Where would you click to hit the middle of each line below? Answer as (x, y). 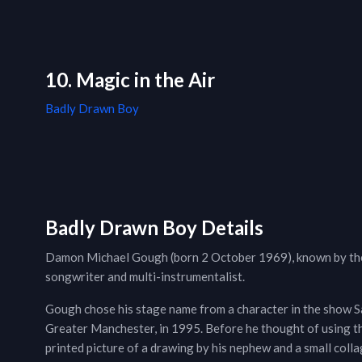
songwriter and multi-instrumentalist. (145, 277)
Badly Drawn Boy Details (154, 228)
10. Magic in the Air (130, 80)
